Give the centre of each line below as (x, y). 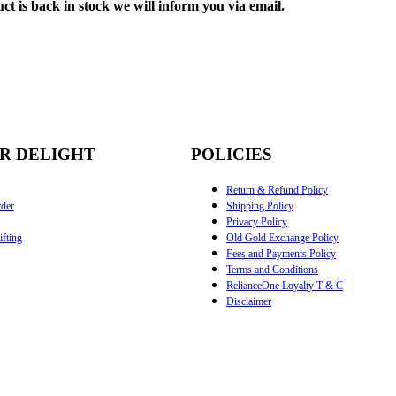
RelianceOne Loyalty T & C (285, 285)
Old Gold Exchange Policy (283, 237)
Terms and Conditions (273, 269)
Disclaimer (249, 301)
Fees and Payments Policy (282, 253)
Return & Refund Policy (278, 190)
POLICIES (232, 155)
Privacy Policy (257, 221)
